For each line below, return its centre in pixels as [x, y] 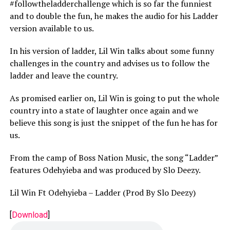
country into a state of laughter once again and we [104, 110]
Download [30, 215]
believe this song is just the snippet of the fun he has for [113, 123]
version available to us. [52, 28]
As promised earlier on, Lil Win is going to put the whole [114, 98]
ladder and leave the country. [64, 75]
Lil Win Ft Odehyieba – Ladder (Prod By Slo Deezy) [102, 193]
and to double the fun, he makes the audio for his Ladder [114, 16]
